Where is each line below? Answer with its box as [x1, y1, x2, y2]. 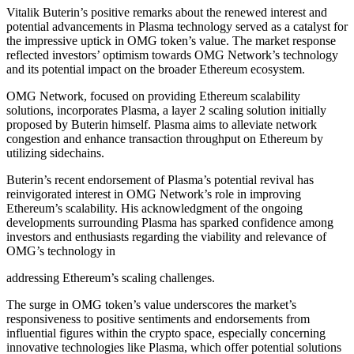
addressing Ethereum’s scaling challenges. [6, 270, 215, 284]
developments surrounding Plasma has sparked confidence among [6, 215, 333, 229]
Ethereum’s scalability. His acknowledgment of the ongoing [6, 201, 303, 215]
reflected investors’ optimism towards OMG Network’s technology [6, 47, 338, 62]
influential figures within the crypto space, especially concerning [6, 326, 326, 340]
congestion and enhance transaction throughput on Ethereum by [6, 131, 323, 145]
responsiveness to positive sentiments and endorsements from [6, 311, 310, 326]
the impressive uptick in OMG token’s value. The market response [6, 33, 336, 47]
